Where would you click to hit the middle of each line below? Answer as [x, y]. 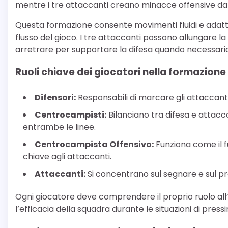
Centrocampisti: [70, 115]
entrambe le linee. [59, 127]
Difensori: [55, 98]
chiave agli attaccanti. [67, 157]
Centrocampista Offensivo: [94, 145]
